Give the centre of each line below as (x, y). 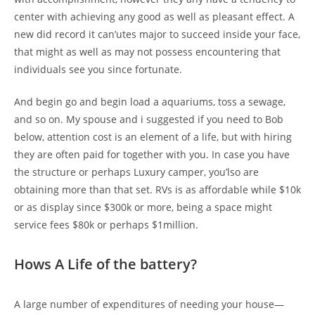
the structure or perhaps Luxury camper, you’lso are (136, 172)
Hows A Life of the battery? (105, 264)
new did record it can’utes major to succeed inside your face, (157, 34)
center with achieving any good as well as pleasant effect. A (154, 16)
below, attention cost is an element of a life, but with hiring (153, 136)
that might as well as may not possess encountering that (147, 51)
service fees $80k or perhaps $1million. (106, 224)
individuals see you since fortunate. (98, 69)
